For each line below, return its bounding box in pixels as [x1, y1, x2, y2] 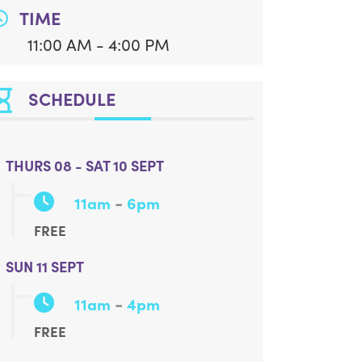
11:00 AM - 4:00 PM [27, 33, 170, 56]
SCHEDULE [28, 86, 116, 112]
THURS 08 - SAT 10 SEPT [6, 155, 165, 176]
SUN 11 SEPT [6, 256, 85, 277]
